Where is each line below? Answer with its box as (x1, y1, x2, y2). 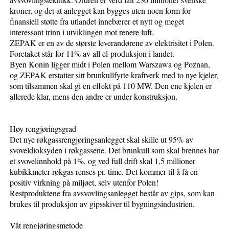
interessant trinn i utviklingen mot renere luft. (10, 26, 154, 37)
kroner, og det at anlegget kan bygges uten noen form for (10, 5, 191, 16)
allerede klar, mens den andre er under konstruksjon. (10, 90, 178, 102)
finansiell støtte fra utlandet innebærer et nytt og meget (10, 15, 185, 27)
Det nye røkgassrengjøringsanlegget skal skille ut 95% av (10, 133, 194, 145)
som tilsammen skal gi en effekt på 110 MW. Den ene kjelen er (10, 80, 212, 91)
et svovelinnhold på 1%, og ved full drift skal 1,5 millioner (10, 155, 196, 166)
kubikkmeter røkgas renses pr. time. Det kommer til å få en (10, 166, 198, 177)
